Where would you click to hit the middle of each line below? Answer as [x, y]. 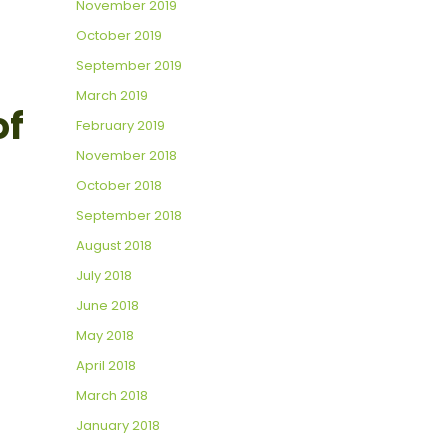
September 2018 [129, 216]
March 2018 [112, 396]
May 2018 [105, 336]
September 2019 [129, 66]
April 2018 [106, 366]
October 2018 [119, 186]
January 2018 [118, 426]
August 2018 [114, 246]
